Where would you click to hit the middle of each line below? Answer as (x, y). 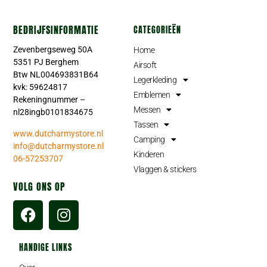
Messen (147, 110)
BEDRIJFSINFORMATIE (56, 30)
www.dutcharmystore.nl (58, 133)
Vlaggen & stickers (165, 170)
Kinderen (149, 155)
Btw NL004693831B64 (56, 75)
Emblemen (152, 95)
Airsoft (145, 65)
